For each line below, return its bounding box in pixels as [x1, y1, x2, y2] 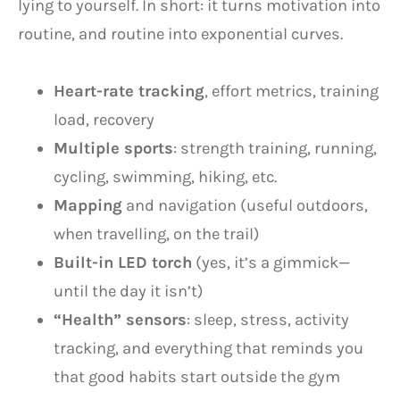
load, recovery [54, 109, 154, 129]
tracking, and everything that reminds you [54, 337, 363, 358]
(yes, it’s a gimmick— [192, 252, 350, 272]
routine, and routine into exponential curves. [18, 23, 343, 44]
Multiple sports [54, 137, 173, 158]
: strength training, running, [173, 137, 377, 158]
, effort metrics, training [204, 80, 379, 101]
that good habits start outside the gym [54, 366, 340, 387]
